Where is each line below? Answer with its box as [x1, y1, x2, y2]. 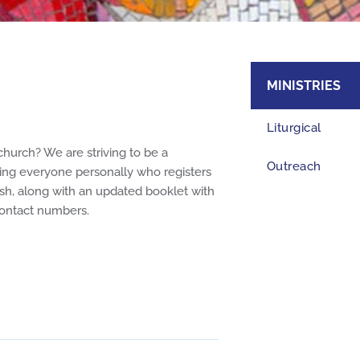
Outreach [266, 159, 321, 174]
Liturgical [266, 121, 321, 136]
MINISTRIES [266, 78, 341, 94]
